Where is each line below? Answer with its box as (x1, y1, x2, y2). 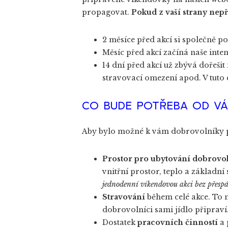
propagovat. (82, 8, 131, 17)
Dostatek (102, 217, 137, 227)
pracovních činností (137, 217, 218, 227)
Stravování (102, 192, 145, 202)
